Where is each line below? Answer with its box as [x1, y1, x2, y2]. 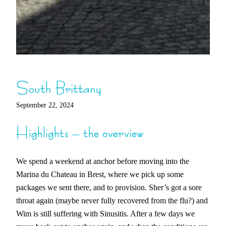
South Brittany [16, 77, 101, 97]
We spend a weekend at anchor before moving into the [16, 156, 189, 166]
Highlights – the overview [16, 123, 144, 142]
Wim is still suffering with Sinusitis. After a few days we [16, 209, 195, 219]
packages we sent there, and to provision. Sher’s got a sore [16, 183, 202, 193]
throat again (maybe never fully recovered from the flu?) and [16, 196, 208, 206]
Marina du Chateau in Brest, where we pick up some [16, 169, 184, 180]
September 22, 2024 [16, 100, 74, 109]
